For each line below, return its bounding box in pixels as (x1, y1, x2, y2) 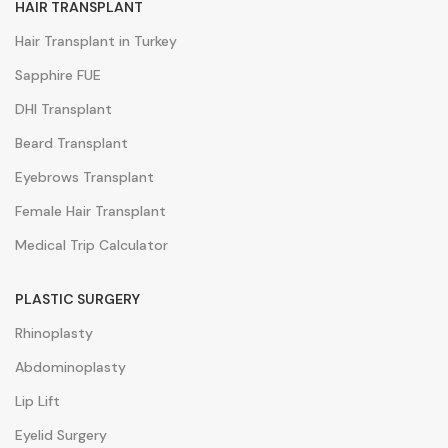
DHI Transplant (15, 99, 112, 118)
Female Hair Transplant (15, 201, 166, 220)
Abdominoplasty (15, 357, 126, 376)
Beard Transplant (15, 133, 128, 152)
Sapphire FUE (15, 65, 101, 84)
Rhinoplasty (15, 323, 93, 342)
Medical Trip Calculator (15, 235, 168, 254)
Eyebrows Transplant (15, 167, 154, 186)
